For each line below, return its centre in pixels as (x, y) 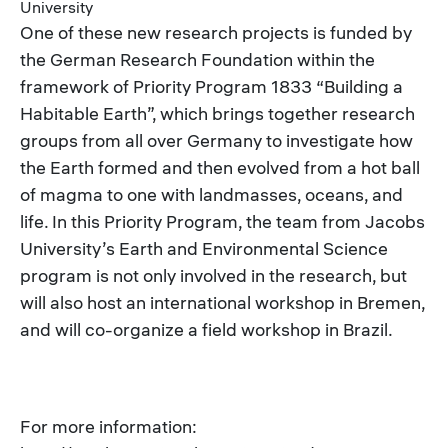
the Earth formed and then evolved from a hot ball (220, 167)
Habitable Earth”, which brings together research (217, 113)
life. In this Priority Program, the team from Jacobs (222, 221)
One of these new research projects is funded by (216, 32)
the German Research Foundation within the (197, 59)
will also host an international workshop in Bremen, (222, 302)
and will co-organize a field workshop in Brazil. (206, 329)
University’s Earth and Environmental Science (204, 248)
